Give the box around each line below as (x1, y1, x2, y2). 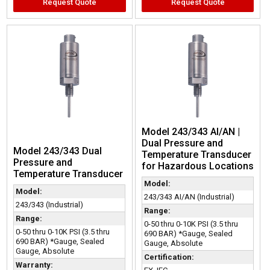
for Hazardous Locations (141, 160, 254, 172)
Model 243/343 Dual (13, 145, 102, 157)
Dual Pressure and (141, 137, 223, 149)
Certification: (143, 252, 194, 262)
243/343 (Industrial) (16, 199, 84, 209)
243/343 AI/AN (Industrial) (143, 192, 234, 201)
